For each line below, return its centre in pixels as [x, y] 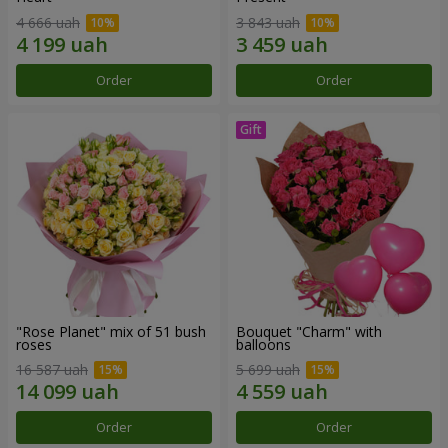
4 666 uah [48, 22]
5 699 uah [268, 370]
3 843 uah [268, 22]
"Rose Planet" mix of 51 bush [111, 331]
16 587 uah [52, 370]
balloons [263, 344]
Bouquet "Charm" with [309, 331]
